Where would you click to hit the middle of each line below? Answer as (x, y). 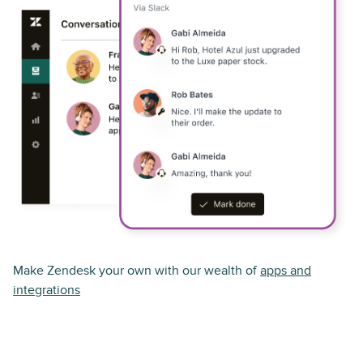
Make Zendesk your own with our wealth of (137, 270)
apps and (286, 270)
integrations (47, 290)
